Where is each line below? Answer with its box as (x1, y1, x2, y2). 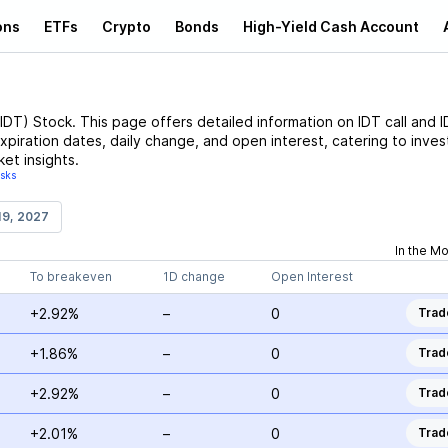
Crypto (102, 17, 151, 35)
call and (380, 113, 436, 130)
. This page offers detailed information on (71, 113, 358, 130)
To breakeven (29, 269, 112, 284)
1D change (162, 269, 225, 284)
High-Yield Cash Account (243, 17, 419, 35)
